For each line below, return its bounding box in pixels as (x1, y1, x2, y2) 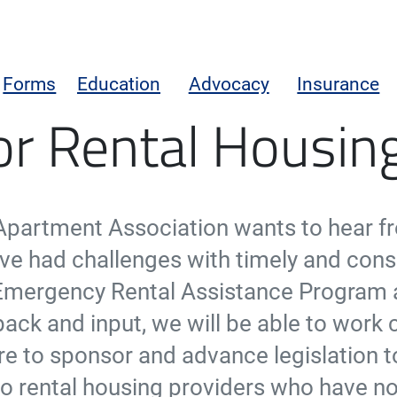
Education (77, 73, 161, 95)
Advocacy (188, 73, 269, 95)
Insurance (297, 73, 380, 95)
